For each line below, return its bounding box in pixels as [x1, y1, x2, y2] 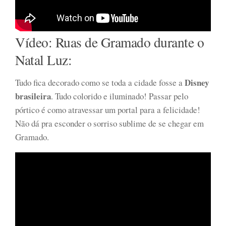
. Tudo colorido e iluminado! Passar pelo [51, 90, 188, 102]
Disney [185, 76, 209, 89]
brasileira [15, 90, 51, 102]
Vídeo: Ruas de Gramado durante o [15, 33, 204, 51]
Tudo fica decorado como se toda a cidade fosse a [15, 77, 185, 88]
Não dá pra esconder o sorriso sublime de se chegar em [15, 118, 204, 129]
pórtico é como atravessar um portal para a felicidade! [15, 104, 200, 116]
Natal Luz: [15, 50, 72, 69]
